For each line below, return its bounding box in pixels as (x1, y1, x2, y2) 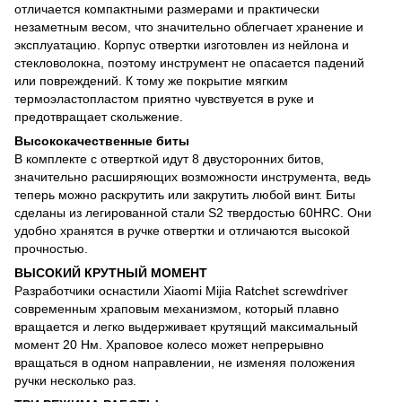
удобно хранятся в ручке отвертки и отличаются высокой (14, 223, 350, 238)
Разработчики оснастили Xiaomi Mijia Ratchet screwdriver (14, 283, 348, 298)
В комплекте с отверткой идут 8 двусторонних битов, (14, 151, 324, 166)
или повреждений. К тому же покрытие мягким (14, 73, 288, 88)
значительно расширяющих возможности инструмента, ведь (14, 169, 371, 184)
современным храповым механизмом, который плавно (14, 301, 339, 316)
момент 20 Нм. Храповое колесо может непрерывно (14, 336, 324, 352)
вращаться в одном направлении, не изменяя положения (14, 354, 355, 370)
